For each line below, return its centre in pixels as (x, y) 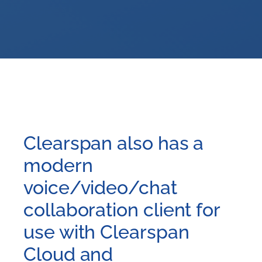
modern (58, 165)
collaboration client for (122, 209)
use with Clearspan (106, 232)
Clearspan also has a (114, 143)
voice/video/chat (100, 187)
